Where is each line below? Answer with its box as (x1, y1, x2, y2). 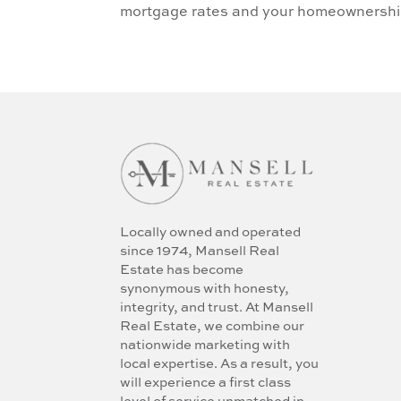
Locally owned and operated (120, 226, 302, 240)
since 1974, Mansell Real (120, 244, 280, 259)
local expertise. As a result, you (120, 357, 320, 371)
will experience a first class (120, 376, 292, 390)
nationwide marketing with (120, 338, 291, 353)
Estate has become (120, 263, 244, 277)
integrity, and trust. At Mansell (120, 301, 314, 315)
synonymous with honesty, (120, 282, 290, 296)
